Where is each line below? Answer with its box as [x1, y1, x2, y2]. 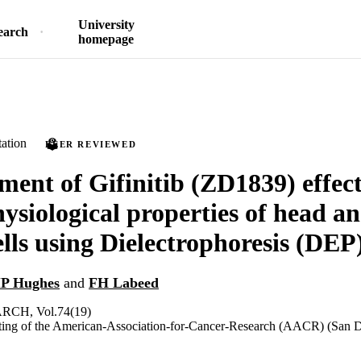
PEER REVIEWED [45, 139, 137, 149]
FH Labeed [89, 275, 159, 292]
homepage [78, 32, 134, 46]
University [77, 18, 135, 31]
